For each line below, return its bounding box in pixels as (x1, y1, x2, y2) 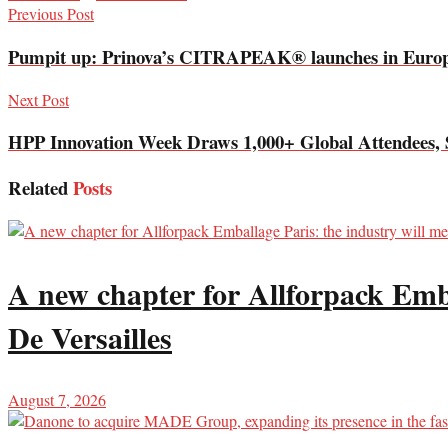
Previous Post (8, 3, 94, 25)
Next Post (8, 88, 69, 110)
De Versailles (8, 314, 172, 359)
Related (8, 174, 68, 202)
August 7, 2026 (8, 388, 106, 410)
